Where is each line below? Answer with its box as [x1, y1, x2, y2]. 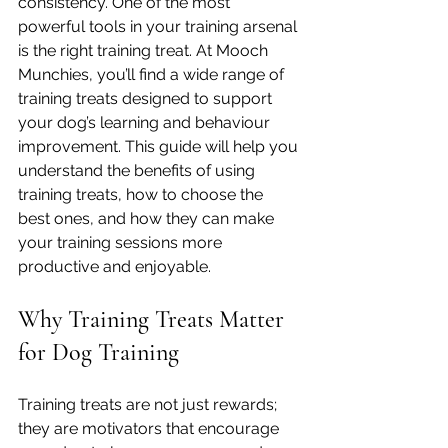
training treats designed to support [18, 89, 276, 108]
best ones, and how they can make [18, 209, 278, 228]
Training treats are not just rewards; [18, 395, 281, 414]
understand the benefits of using [18, 161, 259, 180]
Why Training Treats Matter [18, 305, 290, 334]
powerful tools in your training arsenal [18, 17, 301, 36]
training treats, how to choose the [18, 185, 267, 204]
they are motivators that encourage [18, 419, 283, 438]
